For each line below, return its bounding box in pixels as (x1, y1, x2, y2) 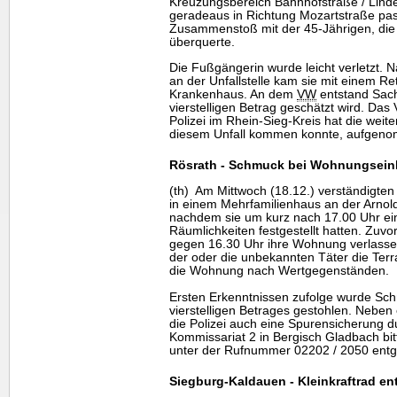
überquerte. (169, 35, 235, 49)
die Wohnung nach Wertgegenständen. (169, 264, 389, 278)
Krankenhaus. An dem (169, 87, 297, 101)
